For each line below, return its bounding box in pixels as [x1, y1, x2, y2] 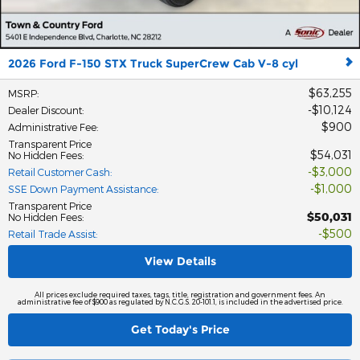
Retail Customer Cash [8, 166, 110, 178]
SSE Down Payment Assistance [8, 182, 157, 194]
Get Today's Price [130, 321, 230, 337]
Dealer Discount [8, 104, 82, 116]
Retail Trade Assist [8, 227, 96, 239]
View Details [144, 253, 216, 268]
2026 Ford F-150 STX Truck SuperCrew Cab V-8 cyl [8, 55, 298, 71]
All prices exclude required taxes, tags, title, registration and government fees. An [35, 289, 325, 299]
